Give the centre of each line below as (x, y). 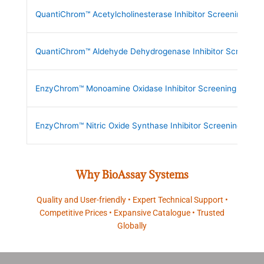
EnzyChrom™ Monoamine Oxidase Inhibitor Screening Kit (142, 89)
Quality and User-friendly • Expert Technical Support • (132, 199)
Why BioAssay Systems (132, 174)
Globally (132, 225)
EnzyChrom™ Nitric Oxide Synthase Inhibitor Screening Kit (144, 126)
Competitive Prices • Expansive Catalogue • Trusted (132, 212)
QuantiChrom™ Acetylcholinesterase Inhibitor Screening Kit (146, 14)
